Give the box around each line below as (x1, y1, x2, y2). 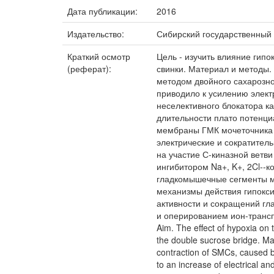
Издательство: (67, 28, 127, 40)
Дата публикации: (67, 5, 140, 17)
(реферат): (67, 62, 114, 75)
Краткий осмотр (67, 50, 130, 62)
